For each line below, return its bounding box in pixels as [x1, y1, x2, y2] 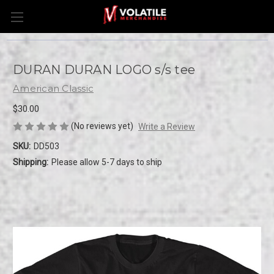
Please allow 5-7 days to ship [51, 157, 162, 167]
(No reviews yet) [71, 120, 133, 131]
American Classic [13, 83, 94, 94]
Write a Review [138, 121, 195, 131]
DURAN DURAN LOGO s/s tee [13, 62, 195, 78]
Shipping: [13, 157, 48, 167]
